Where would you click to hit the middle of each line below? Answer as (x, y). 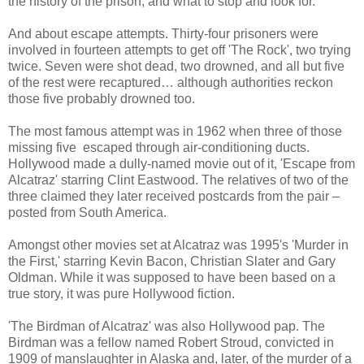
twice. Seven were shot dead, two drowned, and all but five (176, 66)
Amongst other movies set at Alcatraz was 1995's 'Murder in (178, 245)
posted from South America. (87, 212)
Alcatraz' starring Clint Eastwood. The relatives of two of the (178, 180)
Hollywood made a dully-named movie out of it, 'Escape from (182, 163)
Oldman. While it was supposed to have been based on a (172, 277)
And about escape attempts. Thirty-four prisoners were (163, 33)
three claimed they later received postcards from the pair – (174, 196)
